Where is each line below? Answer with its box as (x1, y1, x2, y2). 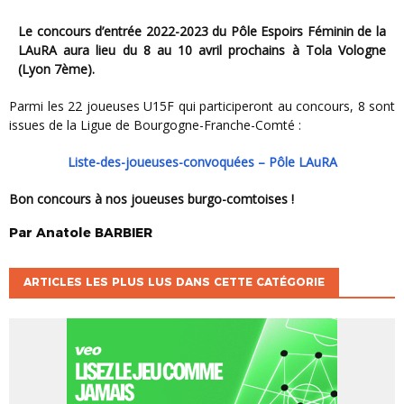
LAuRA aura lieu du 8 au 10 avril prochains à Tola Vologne (18, 41, 386, 59)
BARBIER (95, 224, 152, 241)
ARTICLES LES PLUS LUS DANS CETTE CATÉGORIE (23, 274, 325, 289)
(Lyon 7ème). (18, 60, 95, 78)
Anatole (36, 224, 91, 241)
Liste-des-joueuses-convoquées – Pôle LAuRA (74, 152, 337, 170)
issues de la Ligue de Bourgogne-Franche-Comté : (9, 115, 301, 133)
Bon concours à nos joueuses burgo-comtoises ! (18, 189, 294, 207)
